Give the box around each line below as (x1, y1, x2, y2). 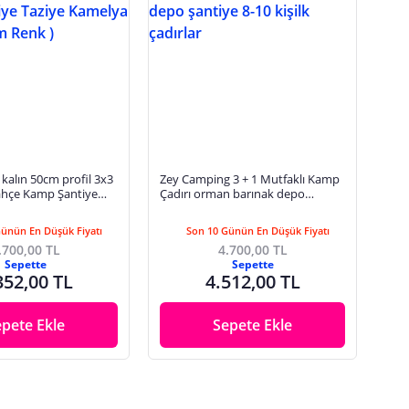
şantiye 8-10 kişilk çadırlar (160, 200, 298, 216)
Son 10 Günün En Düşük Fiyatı (186, 224, 330, 238)
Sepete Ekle (213, 315, 293, 336)
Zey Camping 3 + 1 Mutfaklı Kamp (160, 171, 341, 187)
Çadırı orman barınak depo (160, 185, 306, 202)
